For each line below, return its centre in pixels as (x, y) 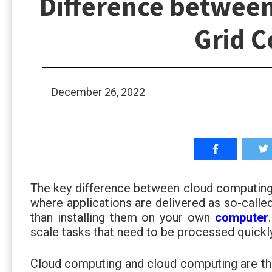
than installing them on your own (123, 217)
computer (241, 217)
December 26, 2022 (98, 92)
